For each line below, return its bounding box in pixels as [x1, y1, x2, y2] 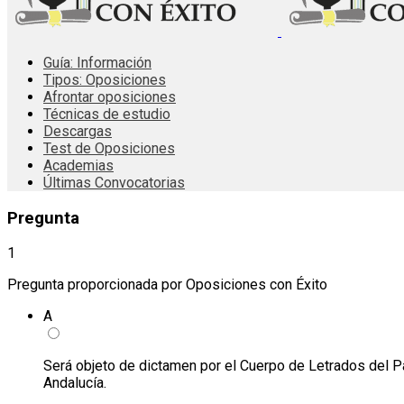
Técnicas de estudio [43, 106, 170, 123]
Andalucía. [43, 374, 106, 392]
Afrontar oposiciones [43, 88, 176, 106]
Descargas [43, 123, 112, 140]
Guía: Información [43, 54, 151, 71]
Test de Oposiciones [43, 140, 175, 157]
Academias [43, 157, 114, 174]
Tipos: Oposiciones [43, 71, 166, 88]
